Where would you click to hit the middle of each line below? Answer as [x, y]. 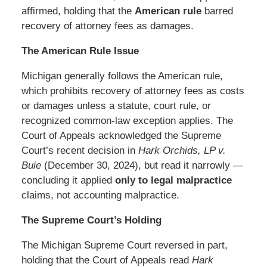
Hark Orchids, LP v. [182, 151]
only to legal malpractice [173, 181]
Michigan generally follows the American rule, [122, 76]
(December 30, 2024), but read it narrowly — [142, 166]
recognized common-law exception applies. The [127, 121]
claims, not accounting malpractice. [100, 195]
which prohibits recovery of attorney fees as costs [133, 91]
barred [217, 11]
